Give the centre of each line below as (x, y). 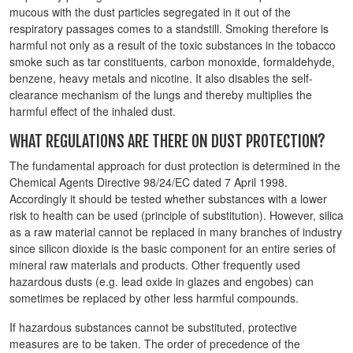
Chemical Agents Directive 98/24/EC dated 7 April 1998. (149, 182)
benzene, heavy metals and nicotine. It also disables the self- (161, 78)
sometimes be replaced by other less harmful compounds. (154, 298)
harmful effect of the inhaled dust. (93, 111)
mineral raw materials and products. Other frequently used (155, 265)
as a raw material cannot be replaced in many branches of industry (176, 232)
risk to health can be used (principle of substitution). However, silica (176, 215)
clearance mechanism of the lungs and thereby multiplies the (161, 95)
